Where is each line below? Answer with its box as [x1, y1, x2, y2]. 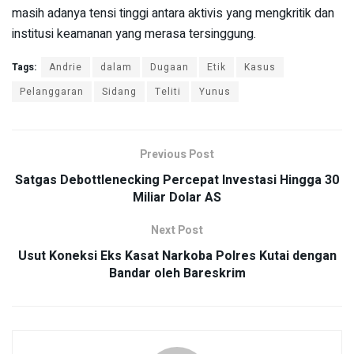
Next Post [151, 222, 203, 239]
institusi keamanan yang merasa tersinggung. [12, 24, 256, 44]
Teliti [155, 85, 181, 100]
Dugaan [150, 60, 189, 75]
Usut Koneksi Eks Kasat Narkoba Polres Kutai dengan [17, 247, 337, 266]
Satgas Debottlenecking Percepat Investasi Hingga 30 [15, 171, 339, 190]
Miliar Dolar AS [133, 188, 221, 208]
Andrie [49, 60, 82, 75]
